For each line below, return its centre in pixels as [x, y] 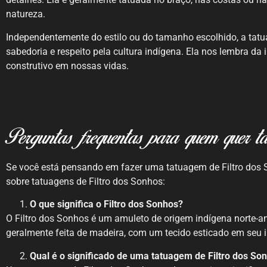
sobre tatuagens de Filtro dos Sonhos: [86, 181]
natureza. [26, 14]
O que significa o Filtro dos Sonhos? [106, 204]
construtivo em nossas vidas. [67, 66]
